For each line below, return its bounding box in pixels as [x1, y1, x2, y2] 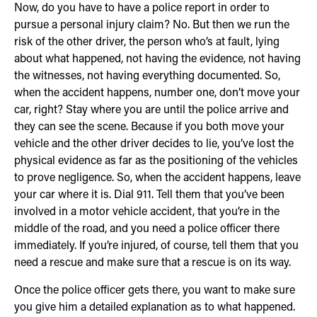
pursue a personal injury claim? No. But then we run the [14, 20, 289, 32]
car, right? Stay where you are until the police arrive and [14, 105, 289, 117]
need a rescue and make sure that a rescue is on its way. [14, 258, 291, 270]
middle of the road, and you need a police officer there [14, 224, 279, 236]
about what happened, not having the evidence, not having [14, 54, 301, 66]
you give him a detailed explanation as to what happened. [14, 301, 295, 313]
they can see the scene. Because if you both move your [14, 122, 284, 134]
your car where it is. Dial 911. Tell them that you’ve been [14, 190, 284, 202]
